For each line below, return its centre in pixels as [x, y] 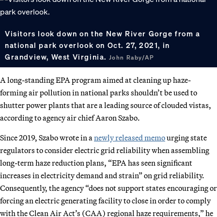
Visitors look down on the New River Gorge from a [103, 33]
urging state [186, 137]
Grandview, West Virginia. [57, 56]
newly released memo [130, 137]
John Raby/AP [132, 57]
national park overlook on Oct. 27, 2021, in [87, 45]
